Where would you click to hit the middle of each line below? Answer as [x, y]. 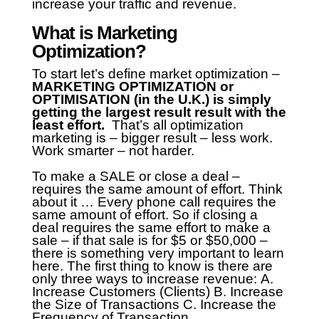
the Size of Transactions [105, 305]
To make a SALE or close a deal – [136, 177]
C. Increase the [229, 305]
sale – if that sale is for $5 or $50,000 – [150, 241]
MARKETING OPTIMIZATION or [132, 87]
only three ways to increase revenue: [144, 279]
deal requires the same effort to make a [151, 228]
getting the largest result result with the [159, 113]
